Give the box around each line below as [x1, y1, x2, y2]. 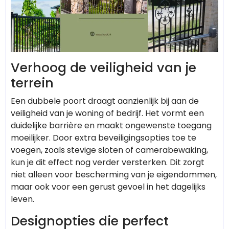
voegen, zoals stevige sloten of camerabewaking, [11, 144, 208, 156]
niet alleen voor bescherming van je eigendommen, [11, 168, 217, 180]
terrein [11, 74, 54, 92]
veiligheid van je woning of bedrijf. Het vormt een [11, 107, 204, 119]
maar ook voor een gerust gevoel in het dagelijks [11, 180, 205, 193]
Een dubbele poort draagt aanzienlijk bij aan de [11, 95, 199, 107]
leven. [11, 193, 34, 205]
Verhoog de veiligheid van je [11, 58, 196, 77]
